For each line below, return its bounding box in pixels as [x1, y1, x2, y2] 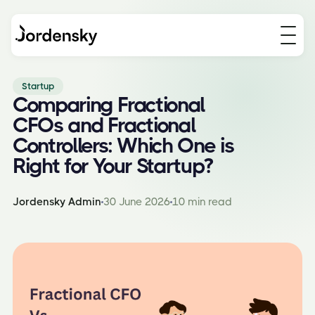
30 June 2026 [103, 195, 170, 208]
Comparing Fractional [13, 93, 205, 117]
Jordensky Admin [13, 195, 101, 208]
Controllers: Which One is [13, 134, 234, 157]
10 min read [172, 195, 232, 208]
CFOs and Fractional [13, 113, 195, 137]
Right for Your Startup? [13, 154, 213, 178]
